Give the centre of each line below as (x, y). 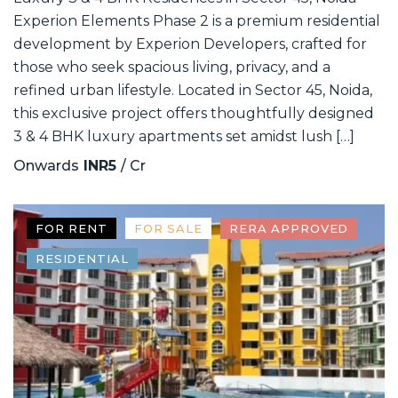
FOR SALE (168, 229)
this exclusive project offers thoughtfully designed (194, 114)
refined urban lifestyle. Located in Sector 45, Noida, (193, 91)
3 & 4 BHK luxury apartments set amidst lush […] (184, 137)
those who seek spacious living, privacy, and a (172, 68)
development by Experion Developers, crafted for (190, 44)
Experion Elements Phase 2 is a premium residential (197, 21)
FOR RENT (72, 229)
